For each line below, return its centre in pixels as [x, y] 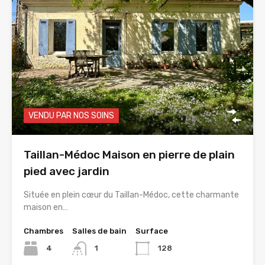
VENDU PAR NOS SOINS [71, 116]
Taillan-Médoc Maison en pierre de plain [129, 155]
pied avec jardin [67, 172]
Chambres [43, 231]
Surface [152, 231]
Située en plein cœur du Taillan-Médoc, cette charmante [131, 195]
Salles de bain [99, 231]
